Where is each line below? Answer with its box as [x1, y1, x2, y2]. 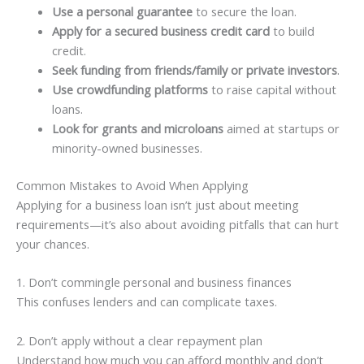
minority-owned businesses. [51, 140, 202, 157]
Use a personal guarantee [51, 3, 193, 20]
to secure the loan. [192, 3, 297, 20]
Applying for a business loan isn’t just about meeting [16, 197, 299, 214]
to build [269, 23, 314, 40]
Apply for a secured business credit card [51, 23, 270, 40]
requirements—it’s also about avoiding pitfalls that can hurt [16, 216, 339, 233]
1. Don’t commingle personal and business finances [16, 274, 292, 291]
